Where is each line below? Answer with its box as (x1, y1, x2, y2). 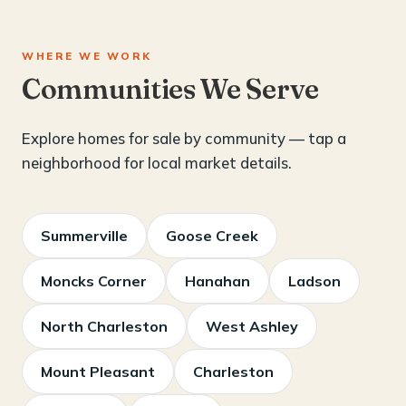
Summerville (41, 226, 128, 245)
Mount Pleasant (41, 362, 155, 381)
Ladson (288, 271, 341, 290)
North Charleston (41, 316, 168, 335)
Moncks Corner (41, 271, 147, 290)
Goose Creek (166, 226, 258, 245)
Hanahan (185, 271, 250, 290)
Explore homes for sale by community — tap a (22, 128, 346, 148)
